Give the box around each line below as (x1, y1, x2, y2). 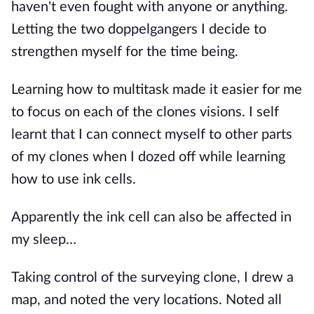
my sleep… (11, 233, 76, 247)
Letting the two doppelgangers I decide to (11, 22, 266, 36)
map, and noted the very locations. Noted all (11, 293, 282, 307)
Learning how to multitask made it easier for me (11, 83, 302, 97)
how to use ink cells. (11, 172, 136, 186)
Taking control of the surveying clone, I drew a (11, 271, 294, 285)
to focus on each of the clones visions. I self (11, 105, 279, 119)
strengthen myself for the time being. (11, 45, 238, 59)
